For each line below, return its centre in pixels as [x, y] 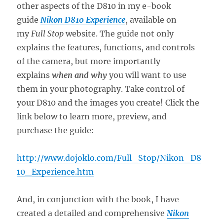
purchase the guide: [56, 130]
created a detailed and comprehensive [92, 213]
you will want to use [147, 75]
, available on [151, 19]
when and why [80, 75]
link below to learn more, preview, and [92, 116]
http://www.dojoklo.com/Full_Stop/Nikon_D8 [109, 158]
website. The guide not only [119, 33]
